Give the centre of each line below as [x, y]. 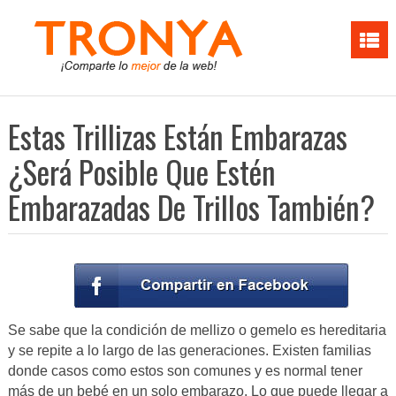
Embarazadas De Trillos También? [191, 207]
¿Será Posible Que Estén [141, 171]
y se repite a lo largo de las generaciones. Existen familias [189, 351]
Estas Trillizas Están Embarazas [177, 136]
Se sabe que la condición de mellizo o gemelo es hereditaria [197, 331]
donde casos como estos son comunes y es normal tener [185, 371]
